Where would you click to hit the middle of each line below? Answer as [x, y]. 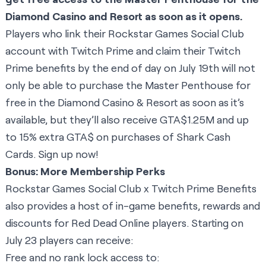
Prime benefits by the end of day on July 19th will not [130, 68]
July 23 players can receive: [69, 240]
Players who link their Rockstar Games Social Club [125, 34]
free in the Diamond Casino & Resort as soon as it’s [125, 102]
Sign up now [67, 154]
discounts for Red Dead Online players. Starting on [124, 223]
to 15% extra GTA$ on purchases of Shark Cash [118, 137]
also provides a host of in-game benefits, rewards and [133, 206]
